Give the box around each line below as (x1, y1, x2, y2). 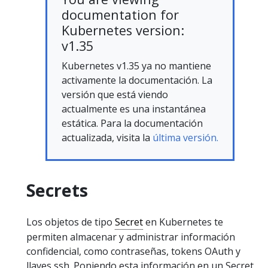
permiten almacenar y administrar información (26, 230, 235, 243)
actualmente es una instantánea (62, 102, 206, 115)
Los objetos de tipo (26, 215, 115, 229)
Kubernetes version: (62, 21, 184, 39)
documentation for (62, 5, 179, 23)
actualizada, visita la (62, 130, 153, 144)
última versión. (153, 130, 218, 144)
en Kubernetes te (143, 215, 223, 229)
